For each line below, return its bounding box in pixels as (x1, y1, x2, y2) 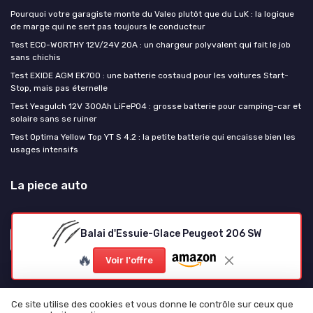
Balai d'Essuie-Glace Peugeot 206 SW (80, 227, 261, 240)
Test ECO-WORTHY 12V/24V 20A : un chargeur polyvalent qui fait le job (10, 39, 291, 50)
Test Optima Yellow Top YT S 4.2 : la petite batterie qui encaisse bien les (10, 131, 296, 142)
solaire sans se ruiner (10, 113, 97, 124)
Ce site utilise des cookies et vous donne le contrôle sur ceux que (11, 299, 293, 310)
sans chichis (10, 52, 61, 62)
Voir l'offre (105, 255, 154, 266)
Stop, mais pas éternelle (10, 82, 108, 93)
